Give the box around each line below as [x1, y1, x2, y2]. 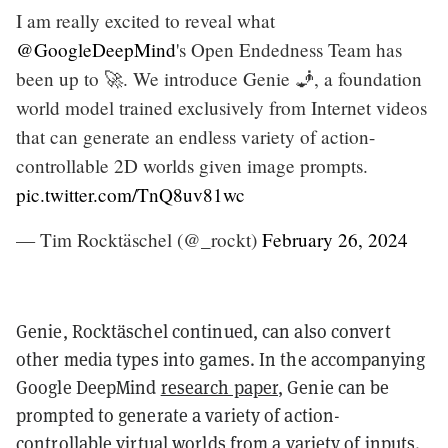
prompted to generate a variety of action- [16, 403, 341, 427]
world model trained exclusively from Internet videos [16, 94, 427, 120]
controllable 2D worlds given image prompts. [16, 152, 368, 178]
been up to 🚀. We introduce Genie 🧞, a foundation [16, 65, 422, 91]
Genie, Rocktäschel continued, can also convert [16, 319, 391, 343]
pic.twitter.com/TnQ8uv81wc [16, 181, 245, 207]
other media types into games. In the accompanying [16, 347, 425, 371]
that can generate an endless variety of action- [16, 123, 375, 149]
